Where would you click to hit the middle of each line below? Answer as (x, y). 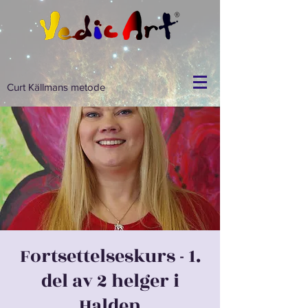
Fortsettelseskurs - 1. (110, 256)
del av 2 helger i (110, 281)
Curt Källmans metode (56, 87)
